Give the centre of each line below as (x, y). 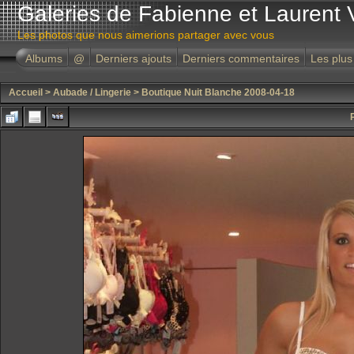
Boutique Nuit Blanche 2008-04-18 (218, 92)
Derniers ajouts (134, 58)
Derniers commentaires (241, 58)
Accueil (26, 92)
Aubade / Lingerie (92, 92)
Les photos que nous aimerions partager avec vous (146, 35)
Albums (44, 58)
